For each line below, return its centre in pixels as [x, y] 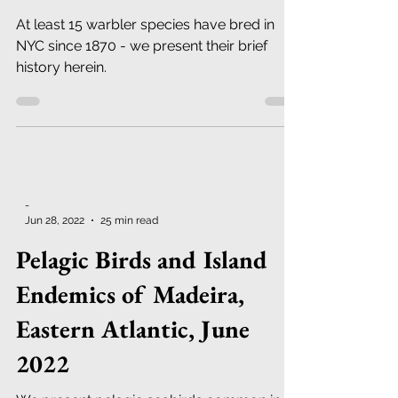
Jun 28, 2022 [55, 263]
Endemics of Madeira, [130, 337]
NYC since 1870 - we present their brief [142, 88]
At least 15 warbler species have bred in [145, 67]
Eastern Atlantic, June [133, 371]
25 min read [129, 263]
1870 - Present [93, 30]
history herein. [61, 110]
